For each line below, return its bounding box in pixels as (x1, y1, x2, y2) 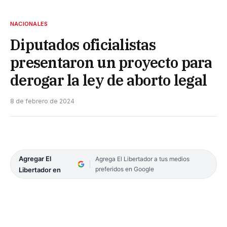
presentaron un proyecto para (10, 52, 212, 72)
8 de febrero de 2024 (10, 97, 74, 105)
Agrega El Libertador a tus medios (95, 155, 190, 163)
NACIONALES (10, 20, 48, 27)
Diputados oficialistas (10, 34, 156, 54)
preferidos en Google (95, 165, 154, 173)
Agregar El (19, 154, 51, 163)
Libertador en (19, 165, 61, 174)
